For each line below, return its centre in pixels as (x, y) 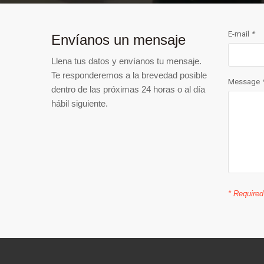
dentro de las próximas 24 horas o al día (128, 89)
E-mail (240, 34)
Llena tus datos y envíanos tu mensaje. (126, 61)
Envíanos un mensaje (118, 40)
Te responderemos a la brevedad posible (129, 75)
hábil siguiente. (80, 103)
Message (245, 82)
